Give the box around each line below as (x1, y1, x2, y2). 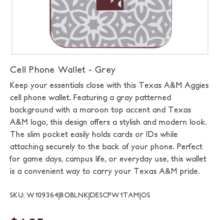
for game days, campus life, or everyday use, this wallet (10, 154, 206, 163)
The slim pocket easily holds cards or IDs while (10, 130, 178, 138)
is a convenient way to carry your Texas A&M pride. (10, 166, 199, 175)
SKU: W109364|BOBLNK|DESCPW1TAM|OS (10, 191, 151, 199)
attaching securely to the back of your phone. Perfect (10, 142, 202, 151)
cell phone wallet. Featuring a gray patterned (10, 93, 171, 102)
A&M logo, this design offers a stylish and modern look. (10, 117, 207, 126)
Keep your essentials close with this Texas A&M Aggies (10, 81, 209, 89)
